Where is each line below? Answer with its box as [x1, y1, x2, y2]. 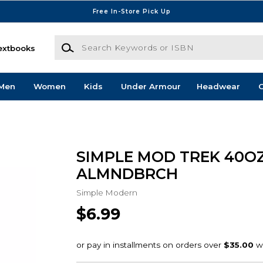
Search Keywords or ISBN [53, 36, 159, 46]
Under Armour [120, 82, 181, 92]
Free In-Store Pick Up [92, 7, 171, 15]
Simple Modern [76, 187, 137, 197]
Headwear [196, 82, 240, 92]
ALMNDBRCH [76, 164, 178, 183]
